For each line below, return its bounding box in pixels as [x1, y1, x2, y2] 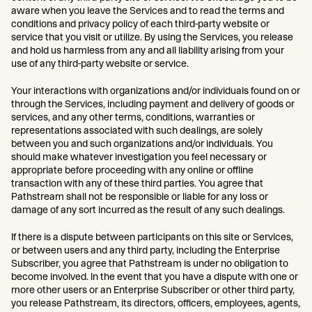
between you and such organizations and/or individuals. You [11, 138, 273, 149]
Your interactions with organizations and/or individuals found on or [11, 85, 300, 96]
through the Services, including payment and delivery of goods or [11, 98, 295, 109]
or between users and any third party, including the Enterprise [11, 244, 280, 256]
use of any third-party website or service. [11, 58, 189, 69]
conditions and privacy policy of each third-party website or [11, 18, 270, 29]
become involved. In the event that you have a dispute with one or [11, 271, 298, 282]
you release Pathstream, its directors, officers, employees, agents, [11, 297, 300, 309]
